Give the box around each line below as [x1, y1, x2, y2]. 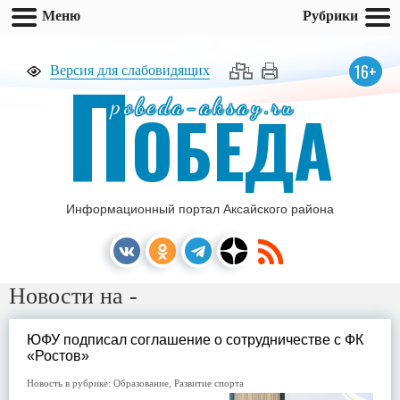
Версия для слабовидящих [50, 62, 210, 78]
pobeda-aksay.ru [112, 93, 296, 120]
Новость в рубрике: [27, 378, 113, 388]
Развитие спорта [174, 378, 244, 388]
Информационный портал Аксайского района [66, 202, 334, 216]
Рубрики [303, 6, 358, 24]
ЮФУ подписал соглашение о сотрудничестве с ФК [27, 332, 363, 347]
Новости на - [9, 283, 137, 309]
